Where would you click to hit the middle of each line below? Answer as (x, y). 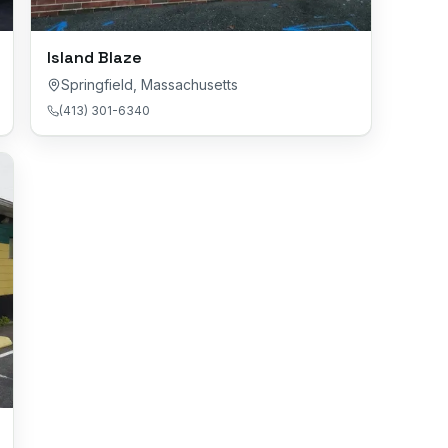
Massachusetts (189, 84)
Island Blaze (94, 57)
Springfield (97, 84)
